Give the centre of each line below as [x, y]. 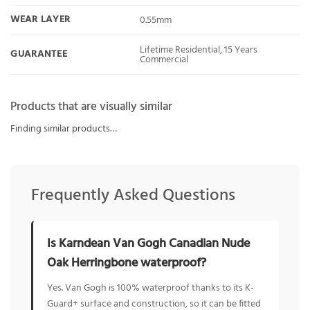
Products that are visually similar [91, 107]
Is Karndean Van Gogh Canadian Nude [148, 244]
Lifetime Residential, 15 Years [199, 50]
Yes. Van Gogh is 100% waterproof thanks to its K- [151, 289]
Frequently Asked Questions [133, 196]
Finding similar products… [64, 129]
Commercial [164, 60]
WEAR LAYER [41, 20]
